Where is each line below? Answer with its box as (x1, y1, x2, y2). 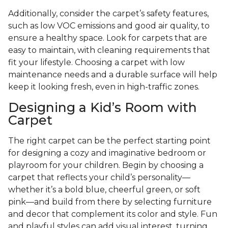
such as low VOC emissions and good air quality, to (8, 21, 210, 31)
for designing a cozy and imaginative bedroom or (8, 148, 206, 158)
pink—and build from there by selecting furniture (8, 197, 212, 207)
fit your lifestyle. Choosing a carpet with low (8, 58, 185, 68)
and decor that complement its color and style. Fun (8, 209, 217, 219)
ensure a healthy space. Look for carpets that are (8, 33, 207, 43)
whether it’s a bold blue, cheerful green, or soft (8, 185, 201, 195)
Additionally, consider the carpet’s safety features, (8, 9, 209, 19)
